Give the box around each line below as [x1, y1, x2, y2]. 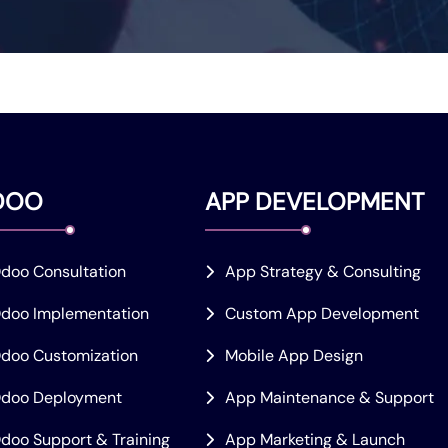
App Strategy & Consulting [224, 261, 421, 283]
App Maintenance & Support [224, 387, 434, 409]
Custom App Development [224, 303, 419, 325]
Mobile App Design [224, 345, 363, 367]
